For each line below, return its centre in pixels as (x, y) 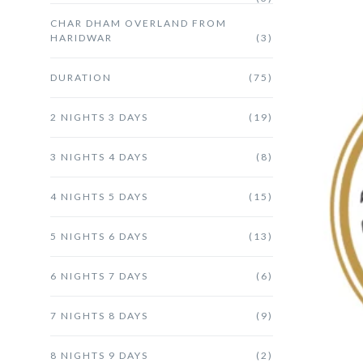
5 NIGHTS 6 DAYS (99, 236)
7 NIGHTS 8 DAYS (99, 315)
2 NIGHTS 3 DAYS (99, 117)
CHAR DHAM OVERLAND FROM (139, 23)
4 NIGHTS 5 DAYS (99, 196)
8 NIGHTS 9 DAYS (99, 355)
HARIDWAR (81, 37)
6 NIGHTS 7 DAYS (99, 275)
